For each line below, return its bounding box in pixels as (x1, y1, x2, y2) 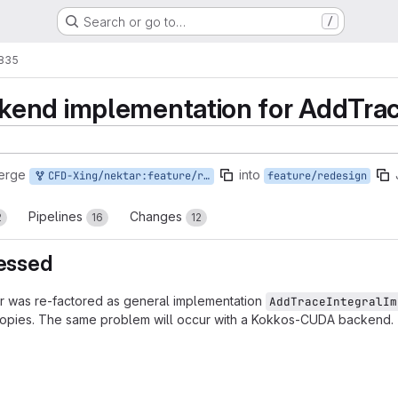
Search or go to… (83, 13, 186, 29)
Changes (130, 209, 186, 224)
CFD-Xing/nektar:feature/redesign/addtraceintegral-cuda (42, 169, 203, 183)
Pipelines (28, 209, 86, 224)
